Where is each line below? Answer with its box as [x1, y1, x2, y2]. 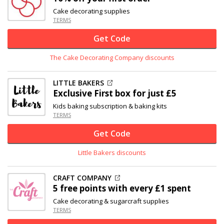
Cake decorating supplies [53, 6, 130, 15]
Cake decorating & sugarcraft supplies [53, 196, 169, 205]
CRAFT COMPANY [53, 173, 111, 182]
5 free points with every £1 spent [53, 182, 191, 194]
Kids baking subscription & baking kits [53, 101, 167, 110]
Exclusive [53, 87, 94, 99]
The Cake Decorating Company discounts [49, 53, 174, 62]
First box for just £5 [94, 87, 176, 99]
